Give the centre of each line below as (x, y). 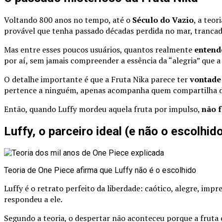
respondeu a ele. (33, 199)
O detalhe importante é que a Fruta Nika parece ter (97, 80)
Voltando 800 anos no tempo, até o (68, 20)
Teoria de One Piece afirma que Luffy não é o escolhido (100, 170)
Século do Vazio (163, 20)
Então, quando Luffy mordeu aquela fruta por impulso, (103, 109)
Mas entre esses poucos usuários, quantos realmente (99, 50)
